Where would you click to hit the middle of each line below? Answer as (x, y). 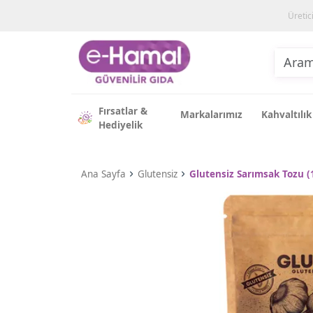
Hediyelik (120, 125)
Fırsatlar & (123, 111)
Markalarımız (212, 114)
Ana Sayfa (103, 174)
